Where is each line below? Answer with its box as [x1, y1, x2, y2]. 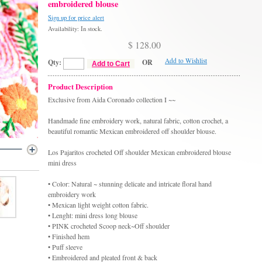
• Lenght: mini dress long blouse [48, 210, 137, 220]
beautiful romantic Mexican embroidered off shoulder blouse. [48, 126, 216, 136]
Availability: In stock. [48, 25, 102, 33]
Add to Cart [92, 59, 130, 68]
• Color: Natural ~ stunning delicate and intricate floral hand [48, 178, 212, 188]
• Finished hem [48, 231, 89, 241]
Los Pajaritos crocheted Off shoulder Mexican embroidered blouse [48, 147, 231, 157]
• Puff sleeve [48, 242, 82, 251]
